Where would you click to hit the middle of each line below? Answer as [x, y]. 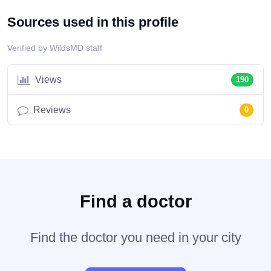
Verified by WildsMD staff [55, 48]
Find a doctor [135, 202]
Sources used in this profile [93, 22]
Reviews [52, 110]
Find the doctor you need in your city [135, 238]
